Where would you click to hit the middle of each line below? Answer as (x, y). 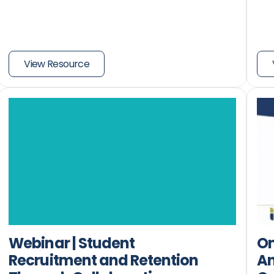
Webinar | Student (72, 243)
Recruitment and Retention (104, 261)
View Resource (57, 64)
